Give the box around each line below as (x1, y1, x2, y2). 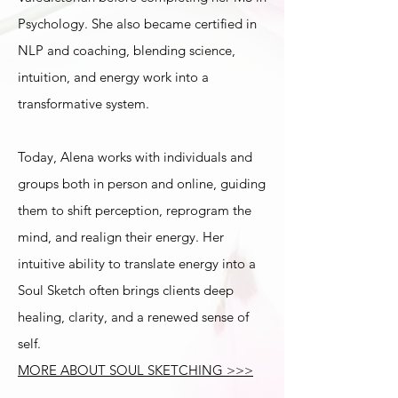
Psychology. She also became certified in (18, 15, 257, 32)
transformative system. (18, 95, 149, 112)
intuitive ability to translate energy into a (18, 255, 256, 272)
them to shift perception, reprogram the (18, 202, 251, 219)
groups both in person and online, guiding (18, 175, 266, 192)
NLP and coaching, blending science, (18, 42, 235, 59)
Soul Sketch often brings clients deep (18, 282, 234, 298)
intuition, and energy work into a (18, 68, 209, 85)
